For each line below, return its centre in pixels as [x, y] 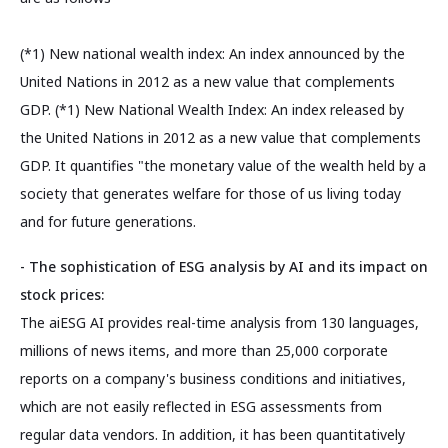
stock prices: [62, 295]
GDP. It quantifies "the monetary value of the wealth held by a [223, 165]
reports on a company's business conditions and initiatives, [213, 379]
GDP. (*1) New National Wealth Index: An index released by [212, 109]
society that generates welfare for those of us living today [210, 193]
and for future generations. [108, 221]
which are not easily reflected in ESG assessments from [201, 407]
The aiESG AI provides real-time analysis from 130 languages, [219, 323]
